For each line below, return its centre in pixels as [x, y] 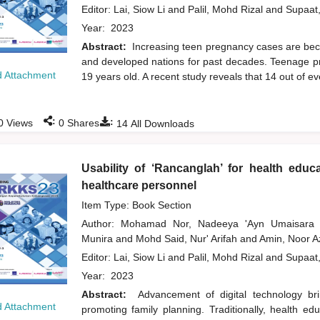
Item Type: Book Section [136, 205]
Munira [98, 239]
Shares [81, 123]
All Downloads [161, 124]
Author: [101, 224]
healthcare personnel [139, 186]
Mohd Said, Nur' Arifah [187, 239]
